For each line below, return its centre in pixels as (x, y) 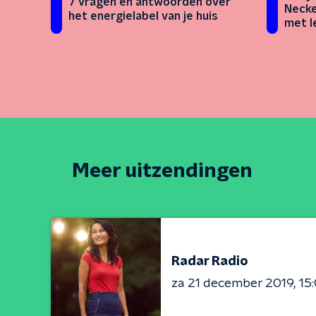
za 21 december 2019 (232, 283)
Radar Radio (210, 261)
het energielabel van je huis (143, 17)
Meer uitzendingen (162, 172)
